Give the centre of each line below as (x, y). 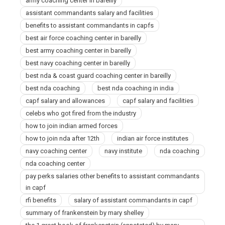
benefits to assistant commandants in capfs (90, 25)
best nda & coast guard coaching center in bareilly (98, 76)
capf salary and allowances (65, 101)
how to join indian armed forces (72, 126)
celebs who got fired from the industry (81, 113)
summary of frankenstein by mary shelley (85, 213)
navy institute (123, 151)
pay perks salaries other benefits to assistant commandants (113, 176)
